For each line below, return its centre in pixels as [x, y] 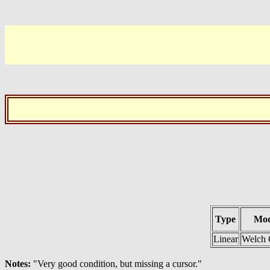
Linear [225, 239]
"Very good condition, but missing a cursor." [118, 264]
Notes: [19, 264]
